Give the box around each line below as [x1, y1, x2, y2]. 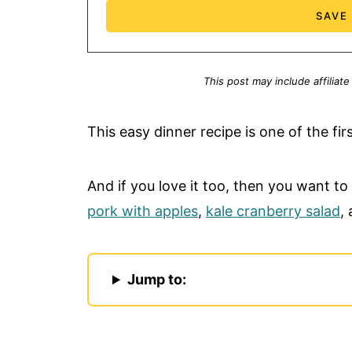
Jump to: [127, 271, 187, 288]
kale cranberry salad [206, 203, 340, 220]
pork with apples [87, 203, 198, 220]
